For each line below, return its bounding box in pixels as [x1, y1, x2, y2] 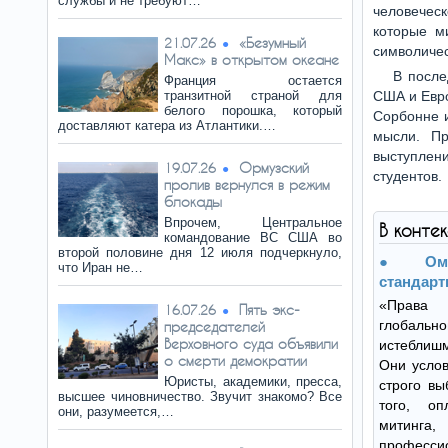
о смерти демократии [164, 352, 307, 369]
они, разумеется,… [58, 404, 174, 419]
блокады [164, 193, 222, 210]
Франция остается [164, 73, 342, 88]
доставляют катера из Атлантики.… [58, 118, 276, 133]
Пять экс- [239, 301, 300, 318]
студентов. [373, 168, 442, 184]
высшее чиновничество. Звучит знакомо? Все [58, 389, 342, 404]
